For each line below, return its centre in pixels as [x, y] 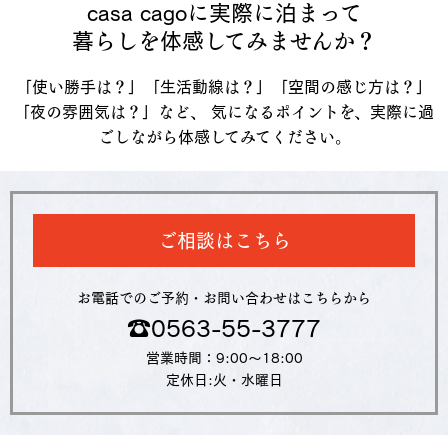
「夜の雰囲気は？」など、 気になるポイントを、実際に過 [224, 112]
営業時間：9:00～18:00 [224, 357]
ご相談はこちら [224, 240]
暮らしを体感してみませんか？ [224, 41]
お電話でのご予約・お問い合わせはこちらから [224, 297]
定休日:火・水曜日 [224, 379]
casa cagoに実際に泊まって [224, 13]
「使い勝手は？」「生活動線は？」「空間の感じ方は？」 [224, 87]
